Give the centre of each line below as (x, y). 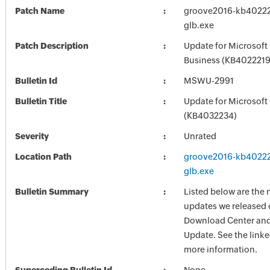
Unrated (200, 136)
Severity (32, 136)
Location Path (43, 157)
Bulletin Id (36, 81)
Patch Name (39, 11)
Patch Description (52, 46)
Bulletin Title (41, 101)
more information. (220, 250)
